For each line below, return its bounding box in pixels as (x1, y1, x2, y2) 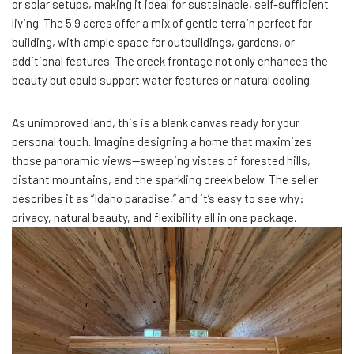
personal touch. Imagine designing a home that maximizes (12, 134, 312, 149)
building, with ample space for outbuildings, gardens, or (12, 34, 295, 49)
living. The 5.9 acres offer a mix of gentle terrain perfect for (12, 15, 312, 30)
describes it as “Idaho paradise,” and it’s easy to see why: (12, 190, 304, 205)
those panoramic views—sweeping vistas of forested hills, (12, 153, 311, 168)
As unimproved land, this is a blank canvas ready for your (12, 115, 299, 130)
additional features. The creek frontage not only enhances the (12, 53, 328, 68)
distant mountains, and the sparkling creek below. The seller (12, 171, 318, 186)
